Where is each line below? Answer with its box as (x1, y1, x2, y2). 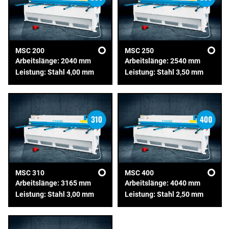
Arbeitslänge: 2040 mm (15, 57, 91, 65)
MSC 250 (124, 47, 154, 55)
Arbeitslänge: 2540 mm (124, 57, 200, 65)
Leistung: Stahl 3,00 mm (15, 190, 94, 198)
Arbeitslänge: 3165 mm (15, 178, 91, 187)
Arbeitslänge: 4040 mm (124, 178, 200, 187)
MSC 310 (15, 168, 44, 177)
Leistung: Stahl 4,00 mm (15, 68, 94, 77)
